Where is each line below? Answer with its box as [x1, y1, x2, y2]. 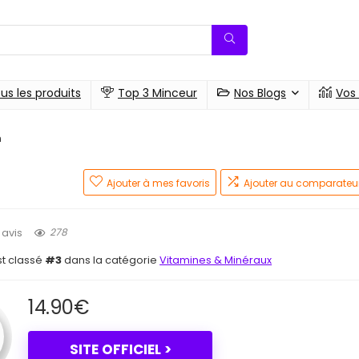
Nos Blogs [234, 85, 286, 101]
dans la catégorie [62, 253, 160, 267]
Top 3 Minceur [118, 85, 197, 101]
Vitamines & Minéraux [159, 253, 272, 267]
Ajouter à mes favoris [107, 176, 210, 190]
